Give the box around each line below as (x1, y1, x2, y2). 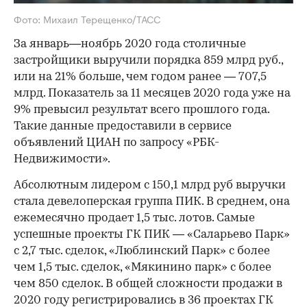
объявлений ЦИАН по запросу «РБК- (14, 136, 219, 149)
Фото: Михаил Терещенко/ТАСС (14, 10, 160, 26)
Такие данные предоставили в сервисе (14, 120, 232, 132)
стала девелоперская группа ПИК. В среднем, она (14, 195, 290, 208)
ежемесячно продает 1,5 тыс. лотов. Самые (14, 212, 255, 224)
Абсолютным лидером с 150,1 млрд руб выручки (14, 179, 286, 191)
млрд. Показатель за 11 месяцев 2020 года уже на (14, 87, 291, 99)
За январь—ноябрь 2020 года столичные (14, 38, 246, 50)
